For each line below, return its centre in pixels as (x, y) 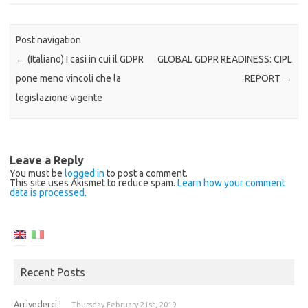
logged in (85, 173)
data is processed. (48, 192)
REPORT (263, 79)
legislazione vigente (59, 98)
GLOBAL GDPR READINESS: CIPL (224, 59)
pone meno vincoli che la (69, 79)
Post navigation (49, 40)
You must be (37, 173)
